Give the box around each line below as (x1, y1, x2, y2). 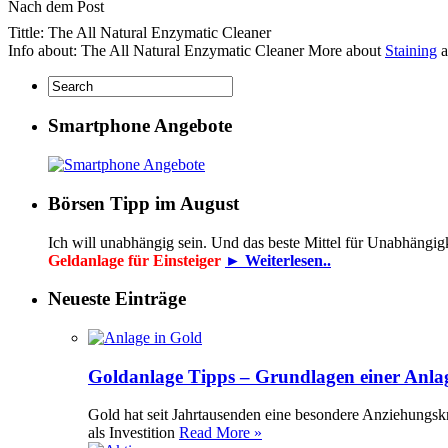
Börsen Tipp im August (48, 192, 239, 214)
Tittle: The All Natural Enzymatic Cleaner (8, 23, 271, 41)
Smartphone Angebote (48, 115, 232, 137)
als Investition (88, 424, 179, 442)
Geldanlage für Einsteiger (48, 251, 225, 269)
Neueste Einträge (48, 288, 186, 310)
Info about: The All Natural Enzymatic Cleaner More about (8, 41, 385, 59)
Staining (385, 41, 437, 59)
